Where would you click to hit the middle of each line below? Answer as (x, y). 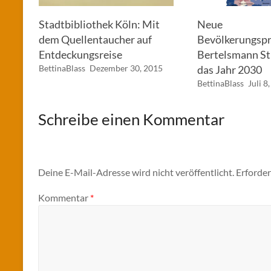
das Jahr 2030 (230, 69)
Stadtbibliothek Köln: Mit (99, 24)
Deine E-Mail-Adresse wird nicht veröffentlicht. (136, 172)
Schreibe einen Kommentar (131, 119)
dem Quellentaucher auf (95, 39)
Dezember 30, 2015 (126, 68)
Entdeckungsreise (80, 54)
